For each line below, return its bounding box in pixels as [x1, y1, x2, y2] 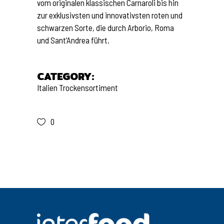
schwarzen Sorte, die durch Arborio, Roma [37, 22, 174, 32]
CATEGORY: [37, 68, 94, 84]
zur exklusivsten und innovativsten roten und [37, 10, 182, 20]
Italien [37, 82, 57, 92]
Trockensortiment [59, 82, 118, 92]
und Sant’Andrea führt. [37, 35, 109, 45]
